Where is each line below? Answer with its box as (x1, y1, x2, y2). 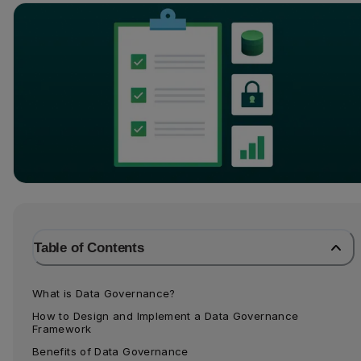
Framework (32, 322, 92, 335)
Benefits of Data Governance (32, 344, 189, 358)
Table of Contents (34, 239, 144, 255)
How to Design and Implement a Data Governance (32, 309, 299, 322)
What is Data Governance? (32, 286, 176, 300)
